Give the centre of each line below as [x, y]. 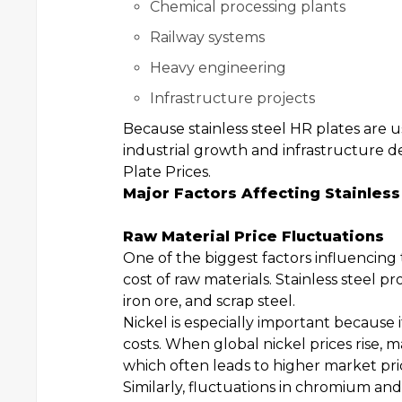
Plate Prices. [167, 172]
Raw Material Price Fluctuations [253, 236]
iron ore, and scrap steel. [209, 301]
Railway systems [207, 37]
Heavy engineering [218, 68]
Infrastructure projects [232, 98]
